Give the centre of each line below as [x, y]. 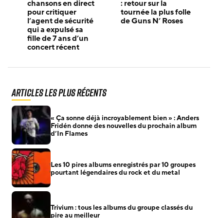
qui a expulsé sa [55, 30]
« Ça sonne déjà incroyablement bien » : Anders [125, 118]
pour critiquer [52, 12]
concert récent [53, 47]
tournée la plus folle [156, 12]
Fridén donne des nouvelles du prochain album [124, 126]
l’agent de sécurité [60, 21]
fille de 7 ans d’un [58, 39]
